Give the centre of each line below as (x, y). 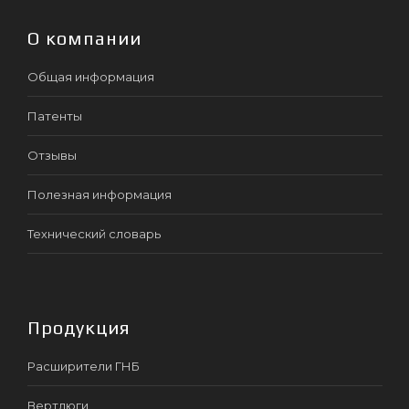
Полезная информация (100, 194)
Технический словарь (94, 233)
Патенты (55, 115)
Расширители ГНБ (84, 366)
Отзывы (52, 155)
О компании (84, 37)
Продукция (79, 327)
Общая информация (91, 76)
